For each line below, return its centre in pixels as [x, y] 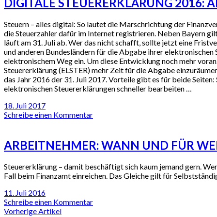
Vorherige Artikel [33, 211]
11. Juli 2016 [25, 192]
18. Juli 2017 [25, 105]
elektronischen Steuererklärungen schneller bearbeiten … [98, 88]
